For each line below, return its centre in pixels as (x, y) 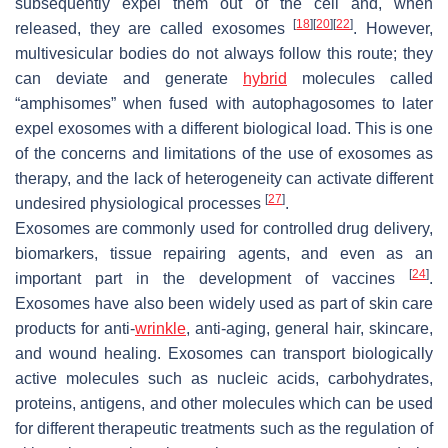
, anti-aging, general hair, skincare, (309, 329)
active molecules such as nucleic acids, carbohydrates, (224, 379)
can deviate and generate (129, 79)
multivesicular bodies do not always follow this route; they (224, 54)
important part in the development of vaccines (212, 279)
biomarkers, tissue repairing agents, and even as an (224, 254)
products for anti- (75, 329)
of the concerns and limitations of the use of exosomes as (224, 154)
